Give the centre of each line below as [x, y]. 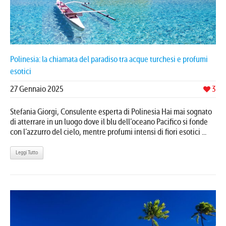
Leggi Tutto [27, 152]
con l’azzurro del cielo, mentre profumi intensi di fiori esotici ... [108, 132]
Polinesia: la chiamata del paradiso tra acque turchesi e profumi [109, 59]
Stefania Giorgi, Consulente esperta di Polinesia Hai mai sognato [111, 111]
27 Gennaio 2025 [37, 89]
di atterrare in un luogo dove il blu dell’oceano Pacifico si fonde [109, 122]
